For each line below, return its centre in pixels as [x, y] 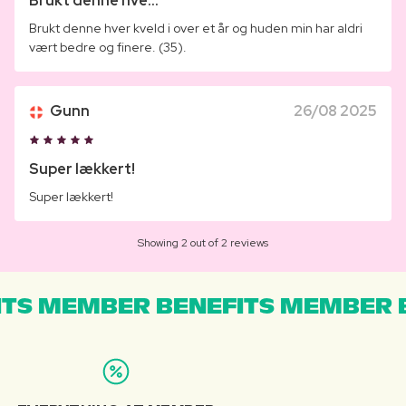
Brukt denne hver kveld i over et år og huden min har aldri [196, 29]
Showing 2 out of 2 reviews [203, 243]
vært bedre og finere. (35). [108, 48]
